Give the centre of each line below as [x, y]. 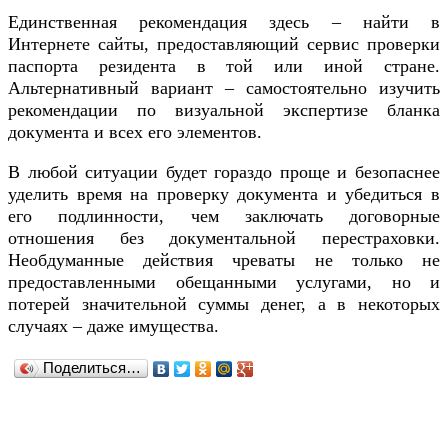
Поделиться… [92, 368]
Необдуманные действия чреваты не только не [224, 260]
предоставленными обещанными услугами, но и [224, 282]
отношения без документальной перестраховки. [224, 238]
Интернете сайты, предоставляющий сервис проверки [224, 44]
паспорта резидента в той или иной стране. [224, 66]
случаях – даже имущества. [113, 326]
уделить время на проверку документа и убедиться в [224, 194]
